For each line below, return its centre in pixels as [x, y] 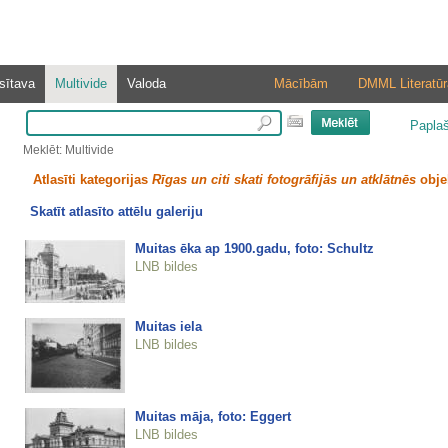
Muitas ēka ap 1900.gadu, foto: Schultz [254, 248]
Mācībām [300, 83]
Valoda [146, 83]
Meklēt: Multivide [68, 150]
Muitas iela [168, 326]
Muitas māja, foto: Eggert [212, 416]
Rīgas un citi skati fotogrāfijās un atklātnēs [283, 179]
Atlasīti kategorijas [92, 179]
